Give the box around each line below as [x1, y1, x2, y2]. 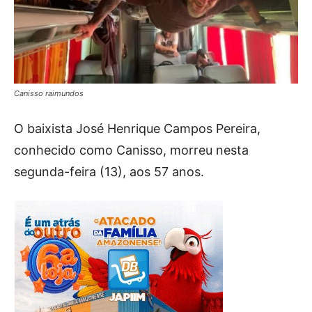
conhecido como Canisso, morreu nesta [14, 142, 249, 157]
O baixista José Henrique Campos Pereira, [14, 120, 260, 136]
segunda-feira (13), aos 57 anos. [14, 164, 204, 179]
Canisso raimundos [14, 88, 84, 98]
